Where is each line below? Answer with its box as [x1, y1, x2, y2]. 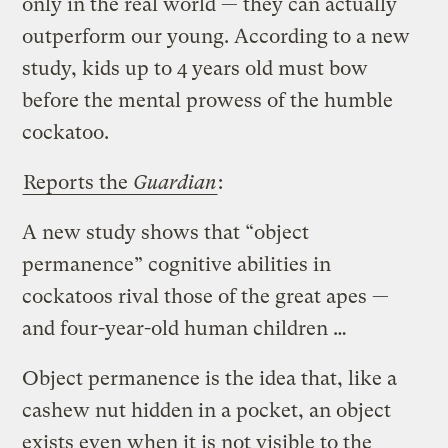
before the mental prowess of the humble [22, 88, 394, 112]
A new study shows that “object [22, 220, 310, 244]
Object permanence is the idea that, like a [22, 366, 398, 390]
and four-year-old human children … [22, 316, 348, 340]
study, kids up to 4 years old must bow [22, 56, 369, 80]
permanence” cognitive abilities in [22, 252, 332, 276]
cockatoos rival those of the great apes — [22, 284, 390, 308]
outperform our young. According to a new [22, 24, 411, 48]
